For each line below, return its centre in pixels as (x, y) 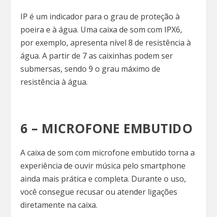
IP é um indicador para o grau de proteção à (100, 17)
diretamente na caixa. (60, 205)
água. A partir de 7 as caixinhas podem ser (97, 56)
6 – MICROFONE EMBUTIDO (108, 128)
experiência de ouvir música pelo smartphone (103, 165)
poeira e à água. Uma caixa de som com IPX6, (101, 30)
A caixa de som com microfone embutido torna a (108, 152)
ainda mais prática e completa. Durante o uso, (103, 178)
